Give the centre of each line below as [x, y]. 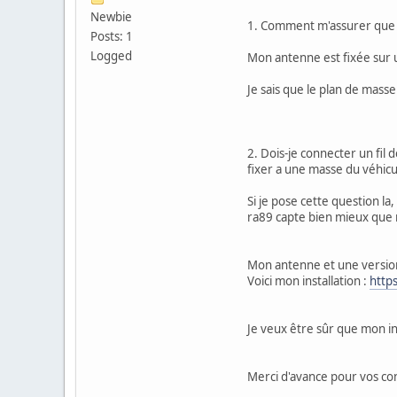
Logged [111, 55]
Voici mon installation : [308, 280]
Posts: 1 [112, 36]
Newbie [111, 16]
